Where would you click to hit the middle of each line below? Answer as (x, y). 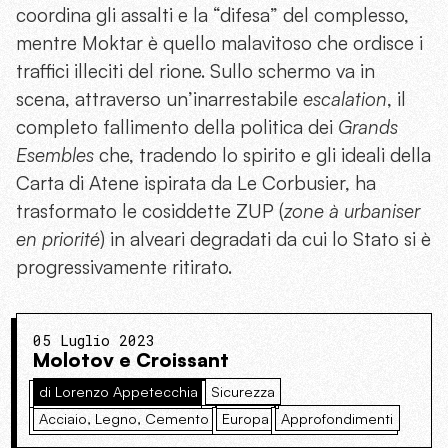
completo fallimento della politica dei (177, 127)
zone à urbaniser (352, 211)
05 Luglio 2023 (94, 341)
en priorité (58, 239)
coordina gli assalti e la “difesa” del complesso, (212, 15)
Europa (245, 417)
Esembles (55, 155)
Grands (368, 127)
